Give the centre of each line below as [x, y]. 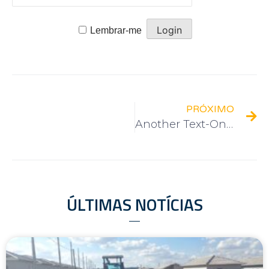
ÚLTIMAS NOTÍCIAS [134, 204]
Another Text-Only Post [229, 124]
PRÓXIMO [210, 109]
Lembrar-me [116, 30]
